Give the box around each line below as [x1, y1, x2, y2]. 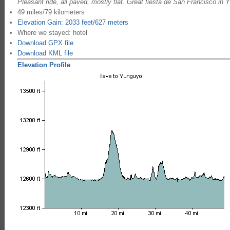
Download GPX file [17, 39, 73, 47]
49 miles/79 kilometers [17, 8, 85, 16]
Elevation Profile [17, 61, 70, 69]
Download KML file [17, 49, 73, 57]
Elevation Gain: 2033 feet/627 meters [17, 18, 128, 26]
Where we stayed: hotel [17, 28, 87, 36]
